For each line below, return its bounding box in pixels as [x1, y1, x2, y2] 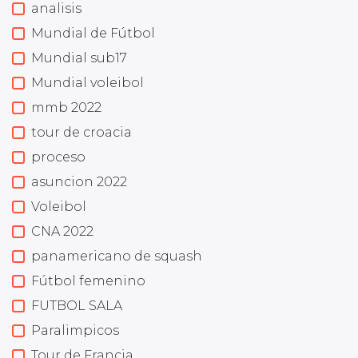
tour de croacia [31, 124, 132, 140]
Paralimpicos [31, 322, 119, 338]
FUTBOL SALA [31, 297, 122, 313]
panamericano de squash [31, 248, 202, 264]
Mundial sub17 [31, 50, 127, 66]
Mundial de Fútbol [31, 25, 155, 41]
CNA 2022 [31, 223, 93, 239]
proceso [31, 149, 86, 165]
